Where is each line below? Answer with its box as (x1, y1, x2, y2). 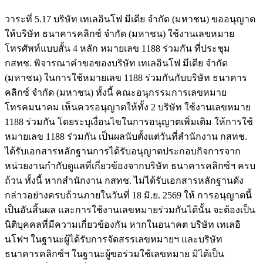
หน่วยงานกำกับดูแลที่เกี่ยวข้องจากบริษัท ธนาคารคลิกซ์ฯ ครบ (5, 161, 255, 171)
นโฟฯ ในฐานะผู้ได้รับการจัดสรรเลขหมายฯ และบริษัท (5, 234, 222, 245)
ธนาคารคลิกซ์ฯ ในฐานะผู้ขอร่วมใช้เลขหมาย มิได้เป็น (5, 249, 224, 259)
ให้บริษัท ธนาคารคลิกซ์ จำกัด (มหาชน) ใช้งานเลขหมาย (5, 29, 234, 39)
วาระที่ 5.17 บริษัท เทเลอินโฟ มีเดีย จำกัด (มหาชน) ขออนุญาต (5, 14, 255, 25)
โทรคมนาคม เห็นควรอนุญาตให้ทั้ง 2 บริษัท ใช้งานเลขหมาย (5, 102, 251, 113)
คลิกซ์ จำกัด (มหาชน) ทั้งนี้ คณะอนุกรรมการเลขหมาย (5, 87, 227, 98)
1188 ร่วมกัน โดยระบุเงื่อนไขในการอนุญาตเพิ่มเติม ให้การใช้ (5, 117, 253, 127)
